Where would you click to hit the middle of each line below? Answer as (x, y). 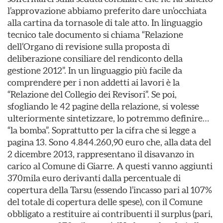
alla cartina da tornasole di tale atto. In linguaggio (105, 23)
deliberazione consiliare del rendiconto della (95, 58)
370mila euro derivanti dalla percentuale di (94, 178)
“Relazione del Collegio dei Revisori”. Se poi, (92, 94)
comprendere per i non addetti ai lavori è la (94, 82)
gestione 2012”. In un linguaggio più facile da (95, 70)
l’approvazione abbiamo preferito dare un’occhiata (107, 11)
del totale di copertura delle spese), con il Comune (105, 202)
